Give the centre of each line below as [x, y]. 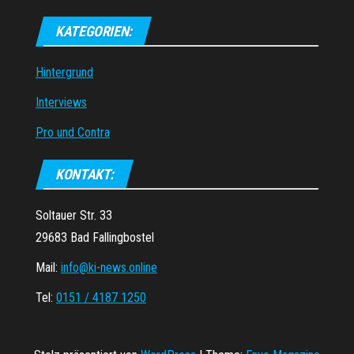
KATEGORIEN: [94, 31]
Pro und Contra [73, 132]
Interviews [61, 102]
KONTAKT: [85, 174]
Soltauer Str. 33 [74, 215]
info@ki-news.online [109, 267]
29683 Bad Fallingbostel [95, 237]
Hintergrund [64, 72]
